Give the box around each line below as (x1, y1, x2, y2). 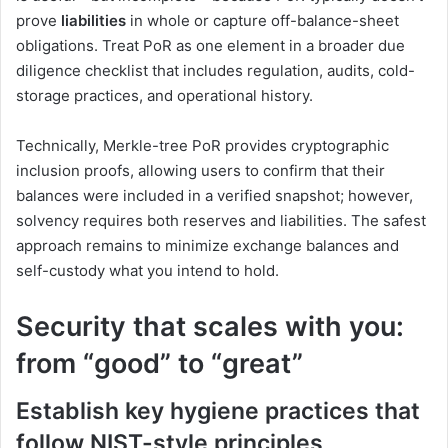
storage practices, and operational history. (16, 85, 313, 105)
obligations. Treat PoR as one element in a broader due (16, 35, 405, 55)
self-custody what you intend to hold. (16, 260, 279, 280)
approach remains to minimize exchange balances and (16, 235, 399, 255)
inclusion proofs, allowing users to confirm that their (16, 160, 385, 180)
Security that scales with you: (16, 309, 404, 343)
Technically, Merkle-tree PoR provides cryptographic (16, 135, 389, 155)
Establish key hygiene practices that (16, 397, 420, 426)
